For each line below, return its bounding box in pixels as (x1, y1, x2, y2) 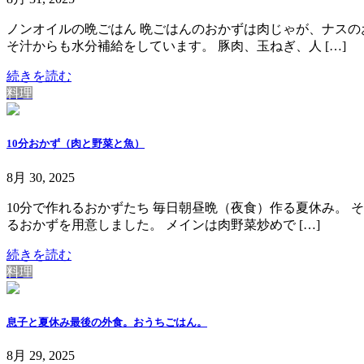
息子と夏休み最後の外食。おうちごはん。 (6, 315, 207, 328)
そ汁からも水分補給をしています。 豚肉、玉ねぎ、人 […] (6, 39, 346, 54)
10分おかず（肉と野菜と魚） (6, 137, 145, 150)
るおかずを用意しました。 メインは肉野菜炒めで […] (6, 217, 320, 232)
